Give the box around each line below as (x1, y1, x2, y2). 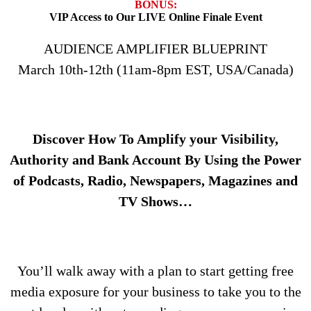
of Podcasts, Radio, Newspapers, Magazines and (13, 173, 298, 189)
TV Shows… (119, 194, 192, 210)
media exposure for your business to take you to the (10, 284, 301, 300)
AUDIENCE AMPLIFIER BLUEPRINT (44, 41, 267, 57)
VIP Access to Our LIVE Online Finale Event (49, 11, 262, 24)
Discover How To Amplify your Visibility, (33, 131, 278, 147)
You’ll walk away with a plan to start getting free (17, 263, 294, 279)
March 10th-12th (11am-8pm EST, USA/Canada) (17, 62, 294, 78)
